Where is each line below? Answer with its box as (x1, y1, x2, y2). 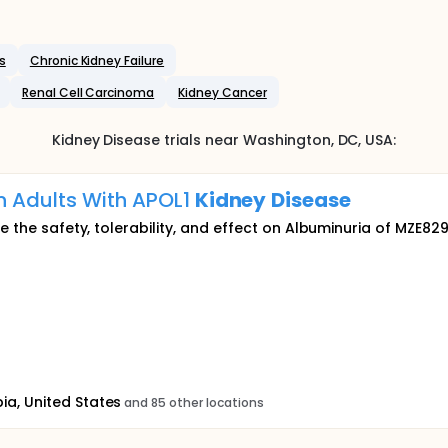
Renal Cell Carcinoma (21, 83, 155, 101)
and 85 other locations (124, 393, 264, 411)
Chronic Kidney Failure (29, 51, 165, 69)
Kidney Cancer (178, 83, 267, 101)
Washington (242, 130, 331, 150)
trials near (160, 130, 243, 150)
